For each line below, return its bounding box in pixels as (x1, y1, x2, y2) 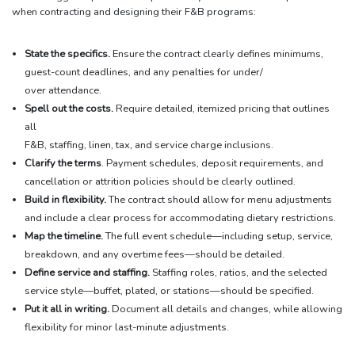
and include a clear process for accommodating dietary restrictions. (25, 210, 336, 225)
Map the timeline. (25, 228, 103, 243)
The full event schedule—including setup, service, (103, 228, 333, 243)
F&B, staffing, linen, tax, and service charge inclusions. (25, 137, 273, 152)
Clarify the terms (25, 155, 101, 170)
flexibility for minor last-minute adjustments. (25, 319, 229, 334)
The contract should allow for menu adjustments (109, 192, 332, 207)
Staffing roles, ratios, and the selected (150, 265, 327, 280)
